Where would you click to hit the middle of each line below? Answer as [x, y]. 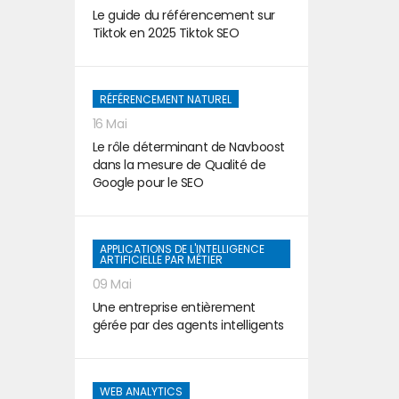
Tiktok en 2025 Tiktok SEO [166, 33]
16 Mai [110, 124]
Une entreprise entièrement [174, 307]
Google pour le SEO [148, 183]
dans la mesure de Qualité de [179, 165]
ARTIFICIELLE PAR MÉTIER [161, 260]
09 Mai [112, 284]
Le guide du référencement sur [183, 15]
